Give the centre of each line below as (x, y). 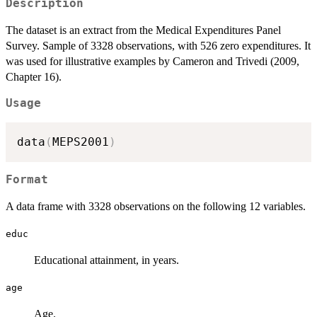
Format (27, 180)
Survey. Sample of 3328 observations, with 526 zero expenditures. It (158, 46)
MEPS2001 (81, 142)
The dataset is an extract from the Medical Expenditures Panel (143, 30)
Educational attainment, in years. (106, 260)
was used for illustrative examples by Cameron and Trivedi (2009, (152, 62)
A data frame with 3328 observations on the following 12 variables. (156, 207)
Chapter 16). (34, 77)
